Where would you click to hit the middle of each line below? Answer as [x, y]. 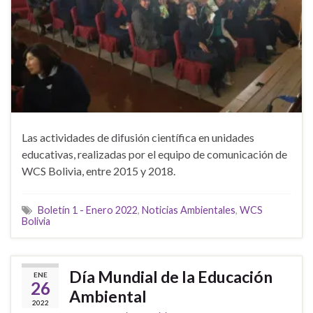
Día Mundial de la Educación [171, 277]
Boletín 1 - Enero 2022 [88, 210]
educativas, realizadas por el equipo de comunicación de [154, 154]
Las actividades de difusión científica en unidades [138, 138]
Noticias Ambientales [189, 210]
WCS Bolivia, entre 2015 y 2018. [99, 171]
